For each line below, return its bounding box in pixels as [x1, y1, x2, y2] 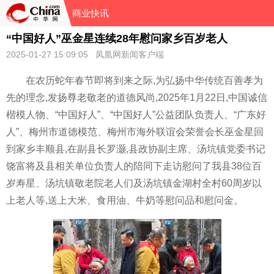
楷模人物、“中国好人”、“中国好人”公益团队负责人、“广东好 [6, 109, 266, 120]
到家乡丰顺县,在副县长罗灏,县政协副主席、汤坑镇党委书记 [6, 144, 265, 154]
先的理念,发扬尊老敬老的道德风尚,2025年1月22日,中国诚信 [6, 92, 267, 103]
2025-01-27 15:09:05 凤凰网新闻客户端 [6, 50, 164, 59]
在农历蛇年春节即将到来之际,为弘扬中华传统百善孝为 [26, 75, 263, 86]
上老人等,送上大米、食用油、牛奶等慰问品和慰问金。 [6, 195, 243, 206]
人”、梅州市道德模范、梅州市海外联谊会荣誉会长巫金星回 [6, 127, 264, 137]
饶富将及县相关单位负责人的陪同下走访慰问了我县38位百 [6, 161, 262, 171]
